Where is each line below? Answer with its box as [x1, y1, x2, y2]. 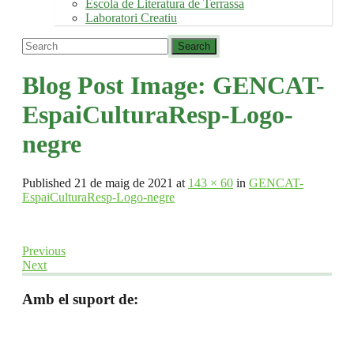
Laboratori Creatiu [85, 11, 177, 24]
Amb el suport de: [22, 290, 138, 307]
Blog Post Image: [22, 71, 213, 100]
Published [22, 175, 74, 190]
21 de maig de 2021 [74, 175, 173, 190]
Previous [22, 243, 66, 258]
